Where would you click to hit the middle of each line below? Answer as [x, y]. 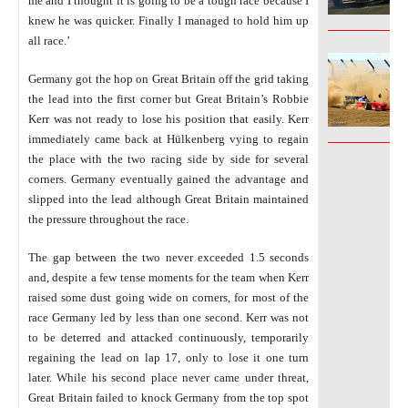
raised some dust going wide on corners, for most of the [168, 297]
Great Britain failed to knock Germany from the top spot [168, 397]
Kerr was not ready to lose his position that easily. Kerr [168, 118]
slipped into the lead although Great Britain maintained [168, 199]
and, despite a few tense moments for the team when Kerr [168, 277]
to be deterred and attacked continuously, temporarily [168, 337]
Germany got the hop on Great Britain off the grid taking [168, 78]
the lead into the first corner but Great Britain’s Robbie [168, 98]
